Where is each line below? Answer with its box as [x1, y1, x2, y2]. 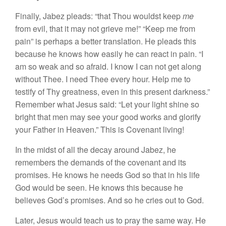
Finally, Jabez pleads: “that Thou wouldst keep [15, 10, 183, 22]
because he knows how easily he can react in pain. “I [15, 47, 203, 60]
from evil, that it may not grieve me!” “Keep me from [15, 22, 195, 34]
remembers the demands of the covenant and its [15, 156, 186, 168]
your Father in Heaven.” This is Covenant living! [15, 123, 184, 135]
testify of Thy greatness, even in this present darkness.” [15, 85, 210, 97]
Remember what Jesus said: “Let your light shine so [15, 98, 199, 110]
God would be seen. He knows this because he [15, 181, 183, 193]
